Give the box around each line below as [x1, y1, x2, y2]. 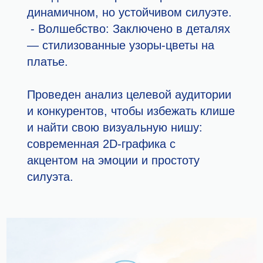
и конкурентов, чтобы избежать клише [27, 104, 235, 118]
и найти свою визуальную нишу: [27, 121, 203, 134]
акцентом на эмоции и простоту [27, 154, 200, 167]
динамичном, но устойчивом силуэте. [27, 6, 232, 19]
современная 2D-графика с [27, 137, 176, 151]
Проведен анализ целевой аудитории [27, 88, 232, 102]
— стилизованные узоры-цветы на [27, 39, 215, 52]
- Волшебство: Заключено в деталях [27, 22, 231, 36]
